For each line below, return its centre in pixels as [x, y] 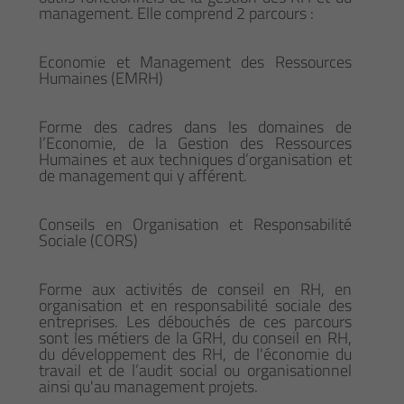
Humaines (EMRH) [101, 78]
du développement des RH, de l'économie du [195, 354]
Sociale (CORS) [89, 241]
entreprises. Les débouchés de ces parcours [195, 322]
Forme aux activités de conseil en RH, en [195, 289]
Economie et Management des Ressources [195, 62]
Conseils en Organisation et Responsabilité [195, 225]
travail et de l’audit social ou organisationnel [195, 371]
